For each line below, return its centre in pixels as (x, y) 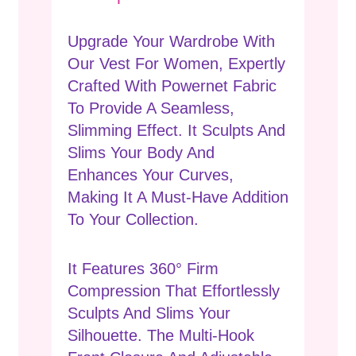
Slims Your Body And (141, 153)
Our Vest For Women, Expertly (176, 64)
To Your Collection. (133, 220)
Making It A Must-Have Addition (178, 197)
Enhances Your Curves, (151, 175)
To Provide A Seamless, (151, 108)
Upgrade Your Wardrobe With (171, 42)
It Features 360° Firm (143, 269)
